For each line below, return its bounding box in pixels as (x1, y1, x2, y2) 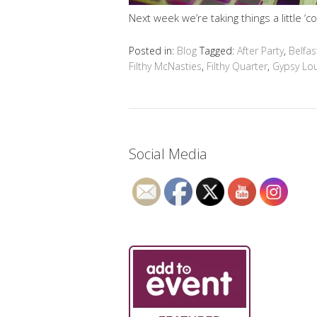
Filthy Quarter (207, 59, 267, 73)
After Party (237, 44, 284, 57)
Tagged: (200, 44, 237, 57)
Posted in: (129, 44, 177, 57)
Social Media (129, 144, 207, 163)
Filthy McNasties (129, 59, 202, 73)
